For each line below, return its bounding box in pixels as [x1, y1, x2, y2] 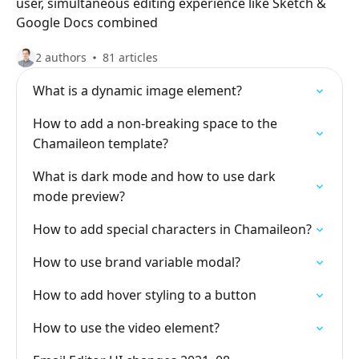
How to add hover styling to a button [33, 286, 256, 304]
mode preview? [33, 188, 125, 205]
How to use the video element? [33, 319, 220, 337]
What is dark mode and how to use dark [33, 167, 276, 185]
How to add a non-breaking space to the [33, 115, 277, 132]
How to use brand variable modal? [33, 253, 240, 271]
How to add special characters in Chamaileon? [33, 220, 312, 238]
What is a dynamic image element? [33, 82, 242, 99]
